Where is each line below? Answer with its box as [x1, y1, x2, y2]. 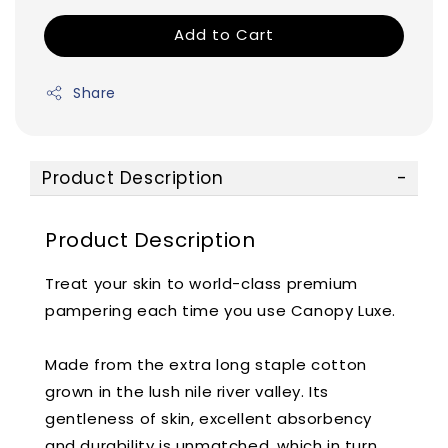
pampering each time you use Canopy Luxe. [45, 299, 397, 321]
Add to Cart [174, 23, 274, 45]
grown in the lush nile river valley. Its [45, 380, 330, 402]
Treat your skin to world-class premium [45, 272, 358, 294]
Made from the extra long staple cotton [45, 353, 367, 375]
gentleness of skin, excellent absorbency [45, 407, 373, 429]
